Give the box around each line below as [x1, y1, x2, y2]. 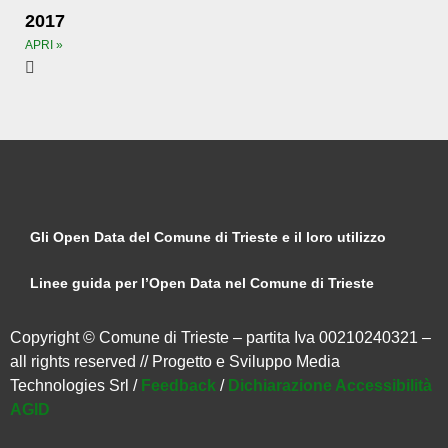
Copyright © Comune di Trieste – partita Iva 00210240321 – [10, 329, 431, 346]
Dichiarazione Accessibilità [228, 377, 432, 394]
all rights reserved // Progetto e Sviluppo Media [10, 353, 340, 370]
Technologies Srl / [10, 377, 141, 394]
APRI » [25, 38, 63, 52]
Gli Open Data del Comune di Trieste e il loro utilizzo [30, 229, 386, 245]
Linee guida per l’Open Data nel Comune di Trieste [30, 275, 374, 291]
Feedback [141, 377, 216, 394]
